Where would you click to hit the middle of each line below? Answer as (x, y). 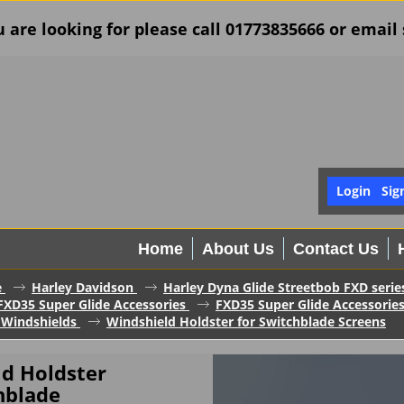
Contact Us (336, 248)
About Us (238, 248)
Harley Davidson (83, 288)
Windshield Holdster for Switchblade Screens (246, 322)
